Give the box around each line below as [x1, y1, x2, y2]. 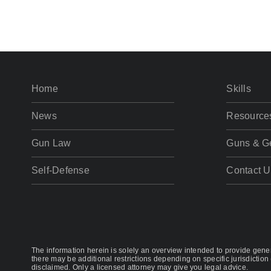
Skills [226, 83, 251, 94]
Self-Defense [31, 165, 90, 175]
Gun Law [31, 138, 71, 148]
